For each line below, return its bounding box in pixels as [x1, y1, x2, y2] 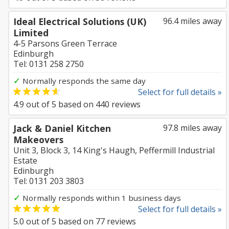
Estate [13, 155, 37, 166]
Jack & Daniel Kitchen [13, 122, 111, 134]
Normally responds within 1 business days [20, 193, 181, 203]
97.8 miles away [163, 122, 222, 133]
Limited [13, 27, 49, 39]
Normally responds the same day [20, 76, 146, 86]
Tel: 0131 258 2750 [13, 58, 84, 70]
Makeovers [13, 133, 63, 146]
